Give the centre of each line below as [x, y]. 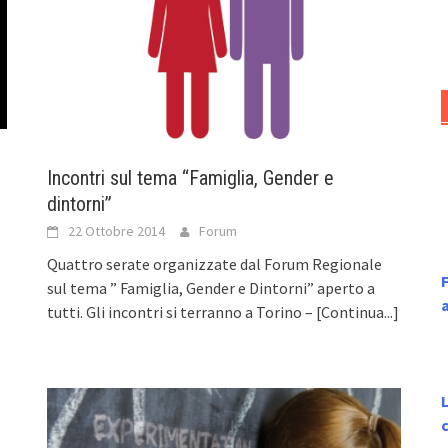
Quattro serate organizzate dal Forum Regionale [215, 264]
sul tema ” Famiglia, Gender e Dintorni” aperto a [211, 288]
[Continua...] [358, 312]
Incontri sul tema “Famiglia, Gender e [191, 178]
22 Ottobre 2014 [117, 231]
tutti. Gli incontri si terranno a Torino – [182, 312]
